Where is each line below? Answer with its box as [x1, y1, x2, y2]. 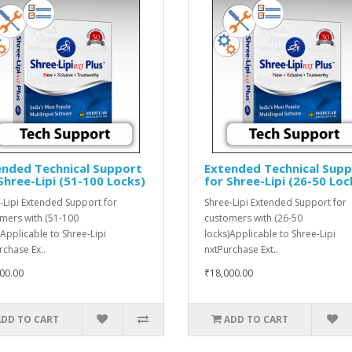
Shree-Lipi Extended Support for [204, 195, 346, 209]
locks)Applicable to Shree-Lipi [204, 226, 335, 240]
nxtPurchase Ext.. [204, 242, 278, 256]
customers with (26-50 [204, 211, 302, 225]
